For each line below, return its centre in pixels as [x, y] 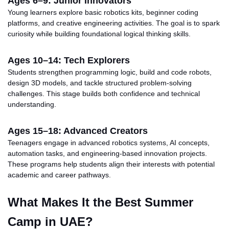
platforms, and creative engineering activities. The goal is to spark [114, 23]
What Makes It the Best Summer [100, 202]
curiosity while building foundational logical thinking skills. [99, 33]
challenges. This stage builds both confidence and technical [104, 93]
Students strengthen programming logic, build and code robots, [110, 72]
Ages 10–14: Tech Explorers [69, 60]
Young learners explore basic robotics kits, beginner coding [103, 12]
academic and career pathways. [59, 175]
